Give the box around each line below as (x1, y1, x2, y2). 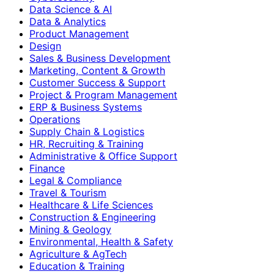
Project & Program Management (29, 88, 177, 101)
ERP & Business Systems (29, 100, 142, 113)
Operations (29, 113, 80, 125)
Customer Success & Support (29, 76, 166, 89)
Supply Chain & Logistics (29, 125, 144, 138)
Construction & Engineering (29, 210, 156, 223)
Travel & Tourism (29, 186, 106, 199)
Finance (29, 161, 65, 174)
